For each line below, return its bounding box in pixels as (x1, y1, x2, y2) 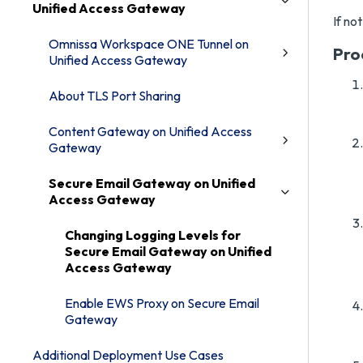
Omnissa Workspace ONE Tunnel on (49, 36, 249, 52)
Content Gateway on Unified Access (49, 123, 252, 139)
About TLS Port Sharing (49, 88, 181, 104)
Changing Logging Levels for (65, 227, 241, 243)
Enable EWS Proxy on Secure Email (65, 295, 259, 311)
